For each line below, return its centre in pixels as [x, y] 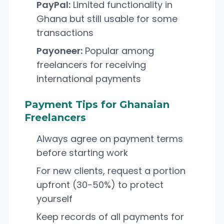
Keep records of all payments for [110, 217]
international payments [89, 79]
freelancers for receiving [91, 65]
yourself [54, 199]
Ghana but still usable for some [107, 19]
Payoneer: [59, 51]
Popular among [118, 51]
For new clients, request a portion [111, 171]
